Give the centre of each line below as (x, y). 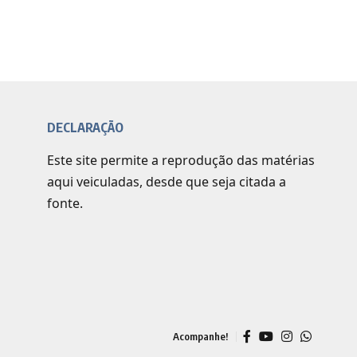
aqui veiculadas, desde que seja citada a (167, 182)
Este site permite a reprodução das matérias (181, 161)
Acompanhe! (200, 336)
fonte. (65, 204)
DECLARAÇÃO (85, 128)
